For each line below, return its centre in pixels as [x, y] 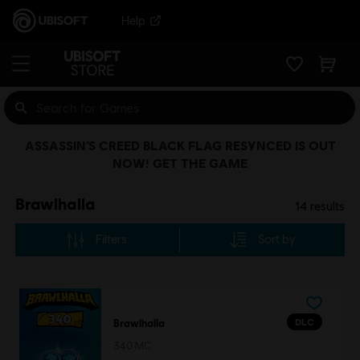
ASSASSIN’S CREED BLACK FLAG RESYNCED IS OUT [180, 145]
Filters [112, 239]
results [327, 206]
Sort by [277, 239]
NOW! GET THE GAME [180, 163]
